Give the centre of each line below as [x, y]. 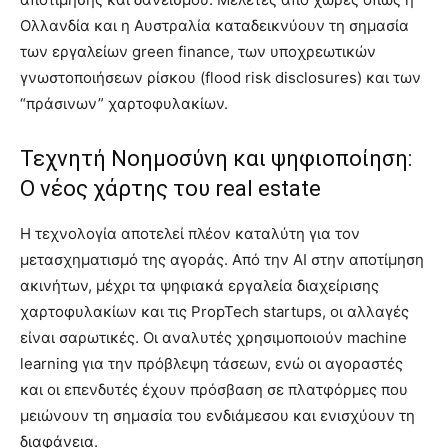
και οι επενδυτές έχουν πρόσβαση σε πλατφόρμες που [214, 390]
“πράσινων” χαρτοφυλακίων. [124, 104]
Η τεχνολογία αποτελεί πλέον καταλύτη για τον [190, 234]
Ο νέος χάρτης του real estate [170, 189]
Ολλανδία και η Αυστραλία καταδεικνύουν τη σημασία [214, 26]
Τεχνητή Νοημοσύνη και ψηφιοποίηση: [216, 159]
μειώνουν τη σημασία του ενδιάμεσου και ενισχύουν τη [217, 416]
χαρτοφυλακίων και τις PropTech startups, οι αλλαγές [214, 312]
